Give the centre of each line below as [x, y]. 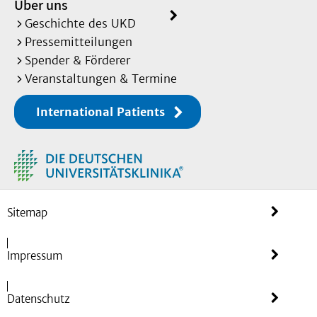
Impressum [35, 255]
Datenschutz [39, 299]
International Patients [100, 112]
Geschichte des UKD [80, 24]
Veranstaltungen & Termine [101, 79]
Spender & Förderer [77, 60]
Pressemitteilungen [79, 42]
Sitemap [27, 212]
